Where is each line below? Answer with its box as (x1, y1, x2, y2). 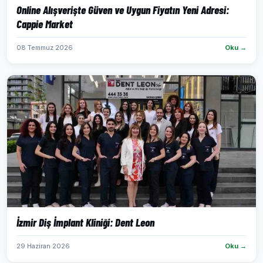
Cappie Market (16, 17, 73, 31)
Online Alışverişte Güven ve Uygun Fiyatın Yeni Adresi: (16, 3, 229, 16)
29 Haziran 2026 (16, 242, 70, 250)
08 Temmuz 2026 (16, 43, 73, 52)
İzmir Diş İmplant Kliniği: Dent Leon (16, 215, 154, 229)
